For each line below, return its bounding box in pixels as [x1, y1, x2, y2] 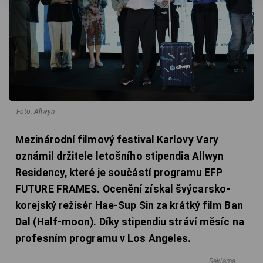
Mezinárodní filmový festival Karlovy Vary [15, 133, 219, 146]
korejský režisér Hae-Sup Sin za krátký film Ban [15, 199, 243, 211]
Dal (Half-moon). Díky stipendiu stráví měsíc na [15, 215, 244, 228]
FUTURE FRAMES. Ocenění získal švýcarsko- [15, 183, 231, 195]
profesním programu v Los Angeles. [15, 232, 191, 244]
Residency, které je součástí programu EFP [15, 166, 223, 178]
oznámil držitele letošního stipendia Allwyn [15, 150, 224, 162]
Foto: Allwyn [16, 107, 55, 116]
